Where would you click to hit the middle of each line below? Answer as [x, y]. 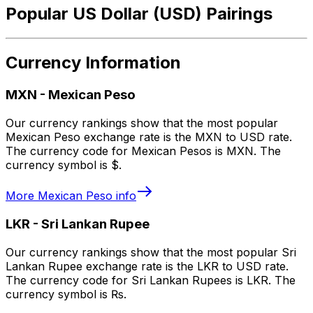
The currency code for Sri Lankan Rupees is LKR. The [151, 280]
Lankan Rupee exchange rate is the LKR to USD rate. [147, 266]
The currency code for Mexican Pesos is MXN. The [143, 151]
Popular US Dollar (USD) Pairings [139, 13]
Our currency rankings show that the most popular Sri [151, 252]
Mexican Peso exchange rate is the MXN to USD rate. [149, 137]
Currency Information [93, 63]
